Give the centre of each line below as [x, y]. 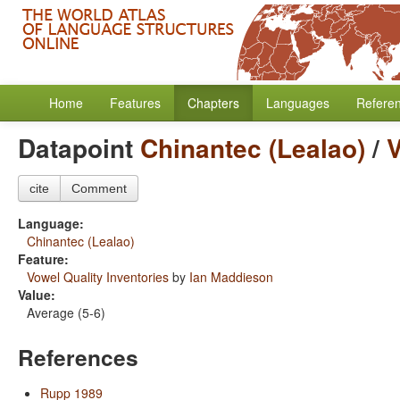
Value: [37, 295]
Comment [99, 188]
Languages [298, 103]
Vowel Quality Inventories [98, 277]
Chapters [213, 103]
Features [135, 103]
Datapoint [79, 148]
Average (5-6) [66, 312]
